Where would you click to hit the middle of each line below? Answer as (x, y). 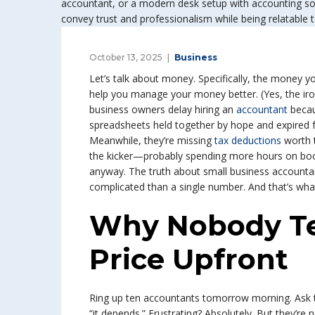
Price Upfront (189, 259)
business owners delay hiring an (161, 109)
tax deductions (246, 140)
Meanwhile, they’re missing (150, 140)
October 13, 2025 (126, 57)
